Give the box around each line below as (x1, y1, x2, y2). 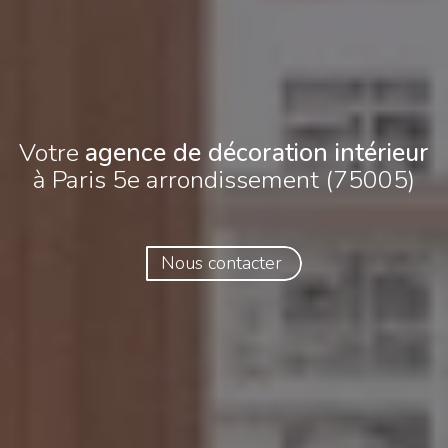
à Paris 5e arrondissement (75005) (33, 162, 415, 197)
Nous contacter (160, 251, 282, 275)
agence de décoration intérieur (85, 135, 429, 170)
